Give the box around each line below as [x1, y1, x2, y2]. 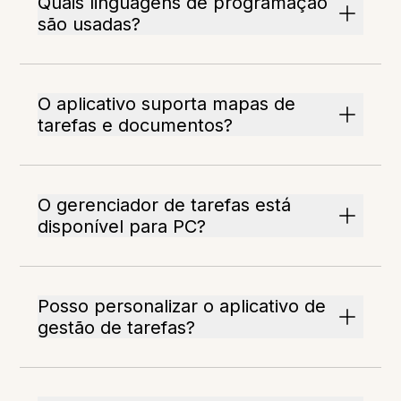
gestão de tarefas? [38, 317, 196, 339]
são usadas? [38, 13, 141, 36]
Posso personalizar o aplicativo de [38, 295, 327, 318]
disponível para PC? [38, 216, 207, 238]
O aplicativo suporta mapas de [38, 93, 296, 115]
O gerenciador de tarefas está [38, 194, 292, 217]
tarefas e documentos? [38, 115, 234, 137]
